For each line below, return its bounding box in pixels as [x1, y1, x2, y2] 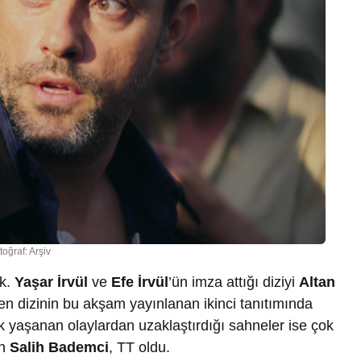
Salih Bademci [10, 338, 109, 355]
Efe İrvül [111, 273, 168, 290]
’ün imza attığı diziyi [168, 273, 299, 290]
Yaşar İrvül [15, 273, 88, 290]
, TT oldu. [109, 338, 170, 355]
